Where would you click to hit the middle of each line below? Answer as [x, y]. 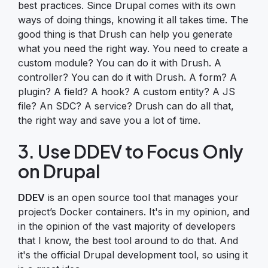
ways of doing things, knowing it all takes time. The [133, 19]
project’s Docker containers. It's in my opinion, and [134, 211]
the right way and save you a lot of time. [109, 120]
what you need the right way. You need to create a [133, 48]
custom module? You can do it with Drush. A [120, 63]
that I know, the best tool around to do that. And [128, 240]
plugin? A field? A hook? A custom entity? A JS [127, 91]
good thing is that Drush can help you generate [125, 34]
